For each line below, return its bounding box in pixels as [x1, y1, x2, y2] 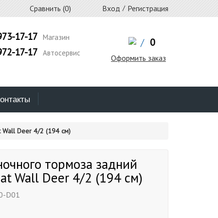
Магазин [40, 33, 70, 42]
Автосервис [40, 48, 80, 57]
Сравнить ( [28, 3, 65, 13]
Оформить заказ [110, 53, 166, 63]
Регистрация [127, 3, 168, 13]
